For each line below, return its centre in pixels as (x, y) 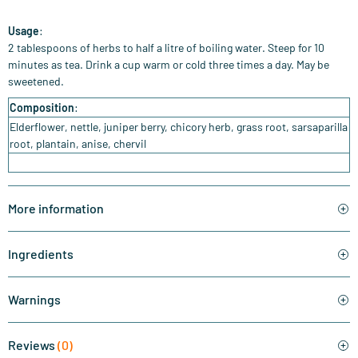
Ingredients (41, 254)
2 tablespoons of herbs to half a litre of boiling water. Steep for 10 (166, 48)
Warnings (34, 300)
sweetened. (36, 82)
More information (56, 209)
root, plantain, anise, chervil (78, 144)
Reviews (33, 345)
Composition (42, 108)
